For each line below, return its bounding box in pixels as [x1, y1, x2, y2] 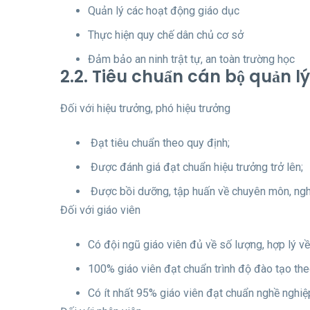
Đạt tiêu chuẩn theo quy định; [88, 136, 230, 149]
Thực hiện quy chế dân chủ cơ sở [88, 28, 244, 42]
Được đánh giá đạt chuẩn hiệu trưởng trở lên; [88, 160, 303, 174]
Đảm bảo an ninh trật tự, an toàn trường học [88, 52, 295, 66]
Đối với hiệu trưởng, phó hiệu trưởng [60, 101, 230, 115]
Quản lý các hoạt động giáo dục [88, 3, 239, 17]
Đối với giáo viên [60, 203, 140, 217]
